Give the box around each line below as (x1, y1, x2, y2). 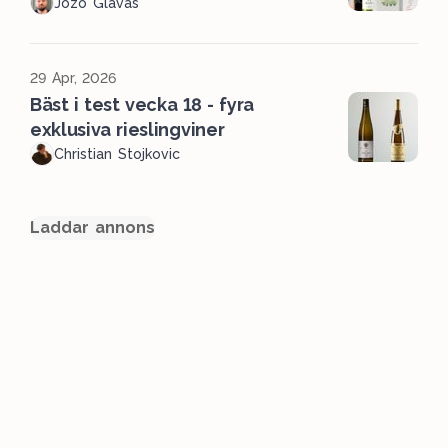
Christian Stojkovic (54, 146, 180, 163)
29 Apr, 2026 (30, 70, 117, 87)
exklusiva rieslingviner (30, 119, 225, 141)
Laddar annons (30, 218, 155, 238)
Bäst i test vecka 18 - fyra (30, 94, 254, 116)
